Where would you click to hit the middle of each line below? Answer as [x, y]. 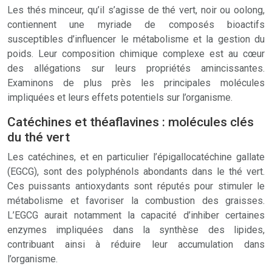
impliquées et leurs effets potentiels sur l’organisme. [120, 97]
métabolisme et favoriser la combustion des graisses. [136, 201]
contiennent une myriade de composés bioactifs [136, 25]
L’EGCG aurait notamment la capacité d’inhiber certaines [136, 215]
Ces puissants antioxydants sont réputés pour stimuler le [136, 186]
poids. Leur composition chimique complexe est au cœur [136, 54]
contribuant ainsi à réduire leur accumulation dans [136, 244]
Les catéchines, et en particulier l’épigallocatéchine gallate [136, 157]
